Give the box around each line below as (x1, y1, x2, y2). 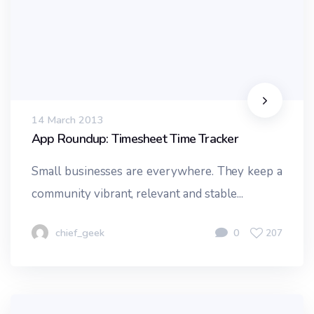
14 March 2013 (32, 113, 104, 128)
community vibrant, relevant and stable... (32, 186, 243, 203)
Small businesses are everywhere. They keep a (32, 163, 282, 180)
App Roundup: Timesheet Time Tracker (32, 130, 238, 147)
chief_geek (55, 226, 104, 240)
